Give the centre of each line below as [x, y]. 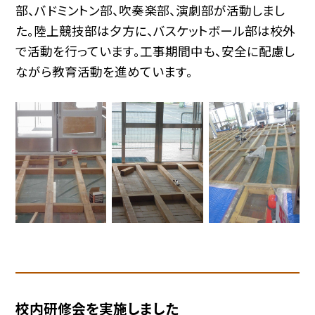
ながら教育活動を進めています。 [104, 72]
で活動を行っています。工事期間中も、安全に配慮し [155, 51]
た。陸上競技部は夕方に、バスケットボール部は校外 [156, 31]
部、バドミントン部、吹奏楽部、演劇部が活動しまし [150, 11]
